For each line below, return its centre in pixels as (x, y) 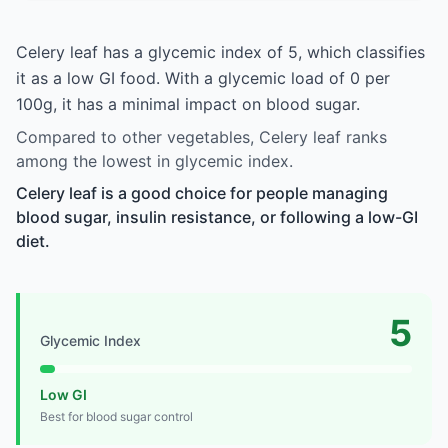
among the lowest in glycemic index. (154, 160)
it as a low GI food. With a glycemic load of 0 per (203, 77)
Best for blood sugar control (116, 416)
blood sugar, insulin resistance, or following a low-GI (217, 216)
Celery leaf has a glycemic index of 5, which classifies (220, 51)
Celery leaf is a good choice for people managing (202, 192)
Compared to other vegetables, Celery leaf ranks (201, 136)
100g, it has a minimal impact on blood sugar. (188, 103)
